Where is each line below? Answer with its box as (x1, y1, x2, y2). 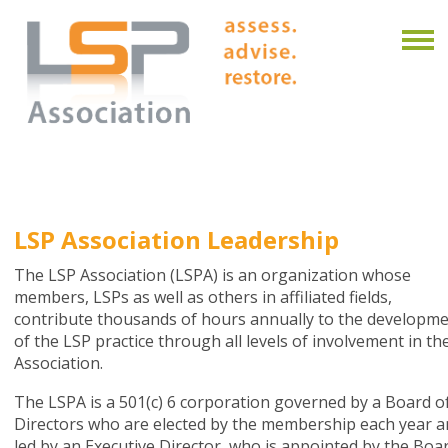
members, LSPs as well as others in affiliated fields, (14, 286, 392, 309)
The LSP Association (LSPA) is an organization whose (14, 264, 411, 287)
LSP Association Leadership (14, 223, 339, 257)
